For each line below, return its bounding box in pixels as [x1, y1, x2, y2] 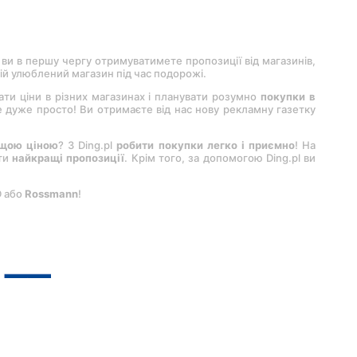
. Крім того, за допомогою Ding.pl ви [124, 151, 316, 165]
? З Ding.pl [58, 139, 117, 152]
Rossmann [25, 187, 78, 201]
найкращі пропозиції [12, 151, 125, 165]
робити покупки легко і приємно [116, 139, 295, 152]
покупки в [261, 90, 316, 104]
